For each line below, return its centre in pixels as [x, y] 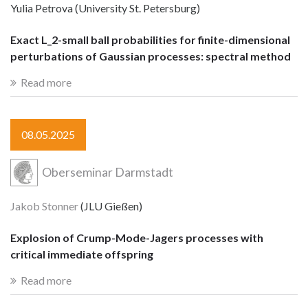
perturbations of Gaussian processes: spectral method [151, 56]
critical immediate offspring [82, 254]
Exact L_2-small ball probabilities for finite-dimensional [150, 39]
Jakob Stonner [44, 206]
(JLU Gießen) [110, 206]
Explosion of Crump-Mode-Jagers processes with [137, 237]
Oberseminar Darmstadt [107, 172]
